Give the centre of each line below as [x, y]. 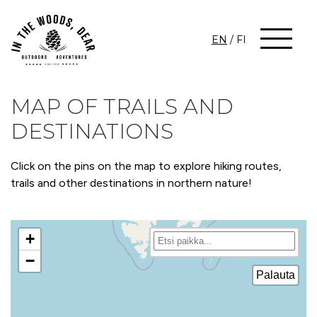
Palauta [276, 275]
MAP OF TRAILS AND [122, 107]
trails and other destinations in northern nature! [131, 183]
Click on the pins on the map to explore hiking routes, [146, 166]
